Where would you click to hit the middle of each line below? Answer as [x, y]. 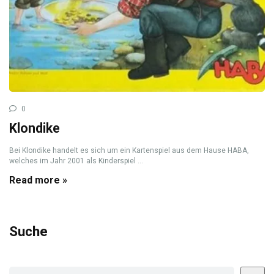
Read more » [38, 180]
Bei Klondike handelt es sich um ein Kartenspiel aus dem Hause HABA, [129, 150]
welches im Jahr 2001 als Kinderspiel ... [76, 161]
